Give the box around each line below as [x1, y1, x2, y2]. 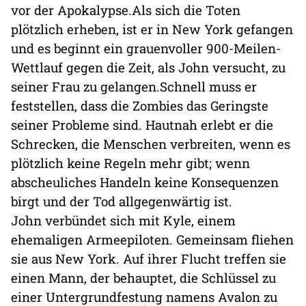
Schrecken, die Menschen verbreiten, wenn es [11, 135, 290, 152]
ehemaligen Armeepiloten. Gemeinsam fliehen [11, 230, 294, 248]
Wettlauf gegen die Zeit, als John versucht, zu [11, 58, 286, 76]
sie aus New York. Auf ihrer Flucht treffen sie [11, 249, 286, 267]
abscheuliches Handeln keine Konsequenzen [11, 173, 279, 191]
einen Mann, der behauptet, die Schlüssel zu [11, 268, 276, 286]
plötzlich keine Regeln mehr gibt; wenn [11, 154, 250, 171]
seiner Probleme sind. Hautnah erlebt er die [11, 115, 273, 133]
